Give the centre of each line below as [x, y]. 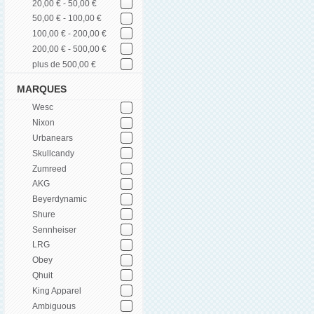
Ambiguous [54, 306]
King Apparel [57, 291]
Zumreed [49, 169]
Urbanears [53, 138]
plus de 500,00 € [64, 64]
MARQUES [42, 89]
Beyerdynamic [60, 199]
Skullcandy [53, 153]
